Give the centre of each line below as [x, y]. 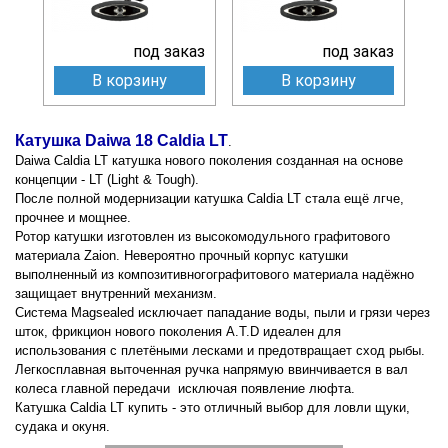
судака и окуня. [62, 426]
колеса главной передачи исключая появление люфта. [185, 388]
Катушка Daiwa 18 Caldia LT [121, 140]
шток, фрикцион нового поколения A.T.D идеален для [178, 331]
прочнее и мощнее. [73, 217]
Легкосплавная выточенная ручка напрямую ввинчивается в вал [211, 369]
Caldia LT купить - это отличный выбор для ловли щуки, [240, 407]
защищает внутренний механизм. [116, 293]
